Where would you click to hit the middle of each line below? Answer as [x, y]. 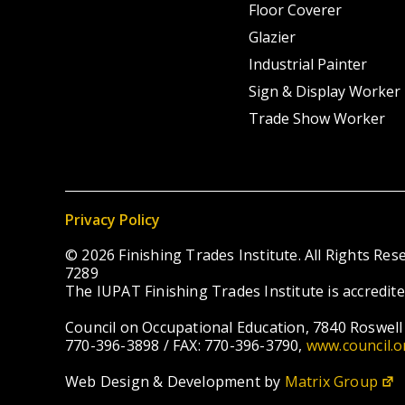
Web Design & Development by [175, 381]
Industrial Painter [308, 64]
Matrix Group [331, 381]
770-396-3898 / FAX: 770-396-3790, [186, 345]
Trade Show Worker [317, 118]
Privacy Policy [113, 219]
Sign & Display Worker [325, 91]
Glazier [273, 37]
